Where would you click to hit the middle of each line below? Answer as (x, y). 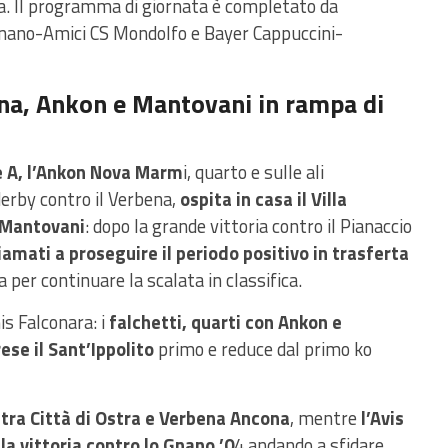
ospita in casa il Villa (263, 199)
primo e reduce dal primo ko (263, 349)
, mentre (325, 418)
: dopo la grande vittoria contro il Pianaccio (248, 226)
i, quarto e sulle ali (253, 172)
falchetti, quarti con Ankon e (225, 322)
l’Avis (382, 418)
